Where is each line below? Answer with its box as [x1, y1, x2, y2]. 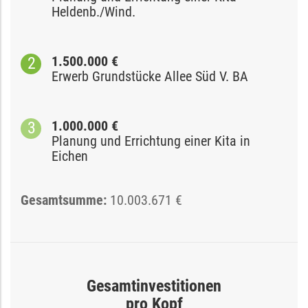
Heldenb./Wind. [52, 3, 135, 20]
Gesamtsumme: [21, 191, 110, 208]
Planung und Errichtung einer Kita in [52, 132, 250, 149]
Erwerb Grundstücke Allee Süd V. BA [52, 67, 248, 85]
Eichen [52, 147, 88, 164]
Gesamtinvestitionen [87, 276, 221, 296]
